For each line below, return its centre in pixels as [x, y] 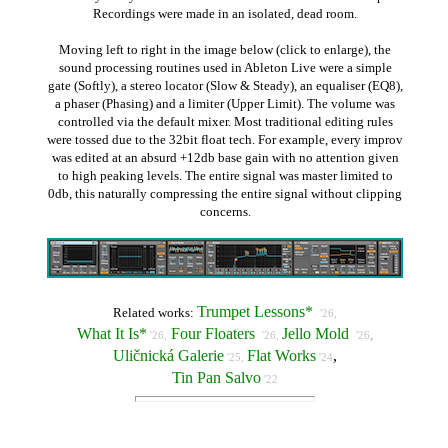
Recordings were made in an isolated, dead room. [225, 13]
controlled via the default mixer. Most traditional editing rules [225, 121]
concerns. [225, 211]
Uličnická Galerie [168, 355]
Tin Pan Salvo [216, 377]
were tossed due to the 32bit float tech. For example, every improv [225, 139]
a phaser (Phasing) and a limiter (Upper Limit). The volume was [225, 103]
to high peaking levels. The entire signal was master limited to [225, 175]
